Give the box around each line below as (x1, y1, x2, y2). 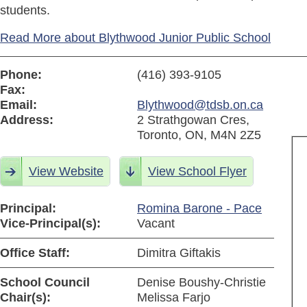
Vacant (137, 217, 175, 231)
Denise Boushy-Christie (137, 275, 267, 290)
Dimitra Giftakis (137, 246, 221, 260)
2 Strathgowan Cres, (137, 113, 250, 127)
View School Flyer (147, 164, 247, 179)
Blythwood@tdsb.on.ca (137, 98, 264, 112)
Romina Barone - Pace (137, 201, 262, 216)
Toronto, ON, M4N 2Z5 (137, 128, 262, 143)
